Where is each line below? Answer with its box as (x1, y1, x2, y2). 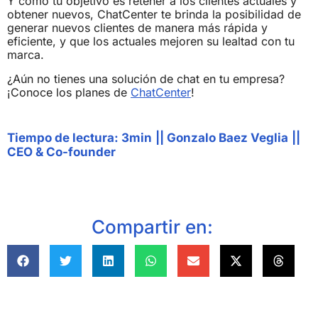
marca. (7, 48, 44, 62)
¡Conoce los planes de (7, 84, 131, 99)
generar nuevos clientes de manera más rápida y (7, 21, 268, 35)
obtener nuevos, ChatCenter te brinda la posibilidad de (7, 7, 301, 22)
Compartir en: (91, 216, 213, 238)
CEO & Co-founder (7, 145, 116, 160)
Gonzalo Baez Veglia (167, 131, 288, 146)
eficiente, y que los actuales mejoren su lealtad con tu (7, 34, 295, 49)
